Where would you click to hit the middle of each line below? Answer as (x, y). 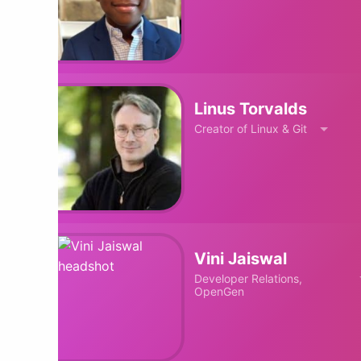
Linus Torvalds (251, 109)
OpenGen (220, 291)
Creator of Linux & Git (251, 129)
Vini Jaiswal (241, 258)
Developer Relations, (249, 278)
